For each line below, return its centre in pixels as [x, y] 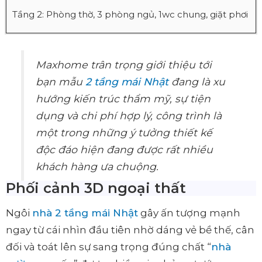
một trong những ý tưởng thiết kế [124, 133]
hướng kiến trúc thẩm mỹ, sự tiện [123, 99]
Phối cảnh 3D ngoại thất [96, 188]
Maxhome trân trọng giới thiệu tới [124, 65]
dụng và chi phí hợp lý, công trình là [129, 116]
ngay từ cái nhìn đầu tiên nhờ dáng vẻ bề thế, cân [130, 230]
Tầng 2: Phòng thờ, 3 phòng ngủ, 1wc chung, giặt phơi [130, 15]
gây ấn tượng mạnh [189, 213]
